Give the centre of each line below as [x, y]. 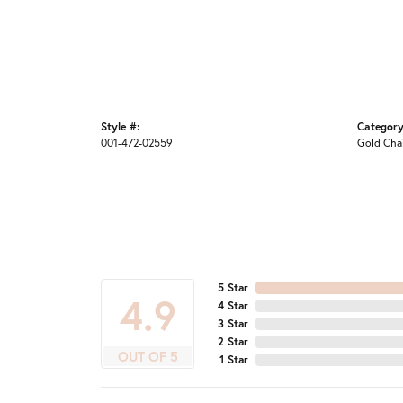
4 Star [233, 305]
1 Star [234, 359]
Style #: [120, 126]
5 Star [233, 287]
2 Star [233, 341]
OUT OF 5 [148, 356]
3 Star [233, 323]
